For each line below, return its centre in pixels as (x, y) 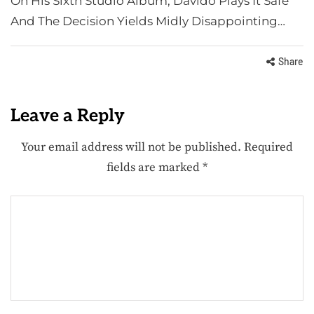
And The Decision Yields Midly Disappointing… (148, 21)
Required (268, 147)
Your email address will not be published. (131, 147)
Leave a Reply (68, 115)
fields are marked (155, 167)
